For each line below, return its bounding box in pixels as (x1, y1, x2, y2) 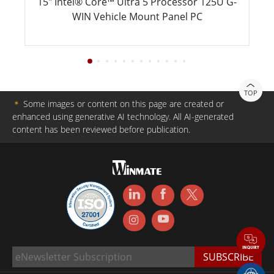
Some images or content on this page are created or (21, 98, 224, 110)
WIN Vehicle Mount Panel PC (72, 10, 202, 24)
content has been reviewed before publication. (12, 124, 190, 136)
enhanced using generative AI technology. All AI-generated (12, 111, 234, 123)
